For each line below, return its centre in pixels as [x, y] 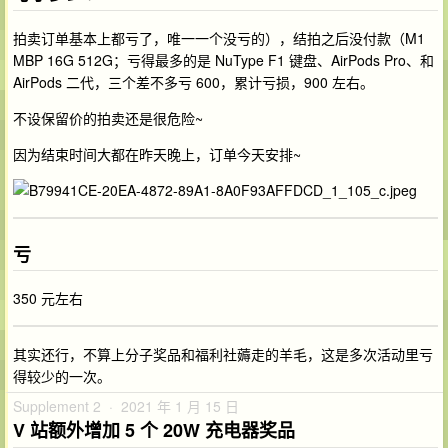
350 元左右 [48, 298]
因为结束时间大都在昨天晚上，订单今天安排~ [157, 153]
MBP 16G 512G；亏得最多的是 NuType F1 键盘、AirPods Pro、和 [223, 59]
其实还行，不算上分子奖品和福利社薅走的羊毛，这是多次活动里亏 [223, 354]
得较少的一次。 [62, 376]
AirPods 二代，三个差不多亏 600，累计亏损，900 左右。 [193, 81]
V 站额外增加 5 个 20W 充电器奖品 [154, 430]
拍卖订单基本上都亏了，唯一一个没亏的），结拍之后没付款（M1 [219, 37]
